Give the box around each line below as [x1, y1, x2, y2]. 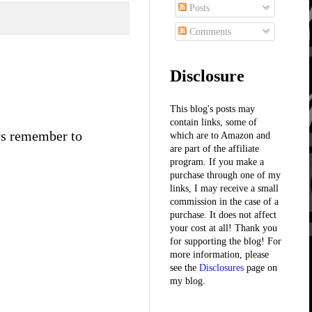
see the [170, 262, 199, 273]
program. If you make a [170, 156, 264, 167]
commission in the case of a [170, 196, 279, 207]
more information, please [170, 249, 269, 260]
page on [244, 262, 277, 273]
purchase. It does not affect [170, 209, 276, 220]
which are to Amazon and [170, 130, 270, 141]
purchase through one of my [170, 169, 281, 180]
